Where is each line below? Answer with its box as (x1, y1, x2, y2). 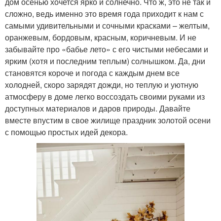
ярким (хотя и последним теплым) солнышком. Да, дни (5, 55, 205, 67)
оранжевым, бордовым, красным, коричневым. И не (5, 31, 196, 43)
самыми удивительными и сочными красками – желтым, (5, 19, 210, 31)
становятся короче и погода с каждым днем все (5, 67, 180, 78)
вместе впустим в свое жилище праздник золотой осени (5, 114, 211, 126)
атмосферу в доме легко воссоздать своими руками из (5, 90, 205, 102)
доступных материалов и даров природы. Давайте (5, 102, 190, 114)
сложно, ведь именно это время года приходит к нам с (5, 7, 204, 19)
